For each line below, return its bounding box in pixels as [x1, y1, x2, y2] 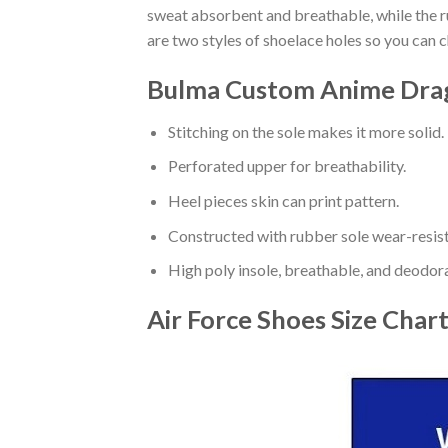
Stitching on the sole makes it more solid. [167, 121, 444, 141]
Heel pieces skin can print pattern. [167, 190, 399, 210]
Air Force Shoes [147, 303, 331, 334]
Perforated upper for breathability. [167, 156, 406, 176]
